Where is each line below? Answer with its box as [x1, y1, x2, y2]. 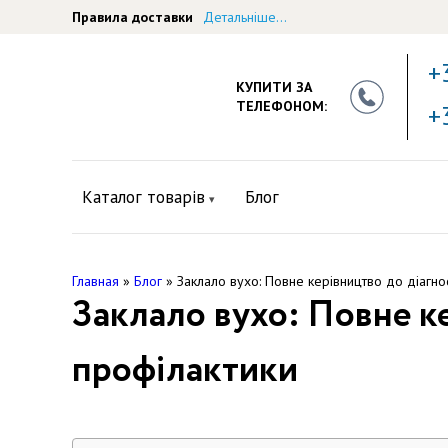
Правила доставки [72, 7, 193, 26]
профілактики [72, 344, 298, 397]
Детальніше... [203, 7, 287, 26]
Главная [72, 272, 119, 290]
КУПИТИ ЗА [236, 78, 313, 96]
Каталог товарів [82, 186, 205, 208]
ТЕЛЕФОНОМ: [236, 97, 328, 115]
